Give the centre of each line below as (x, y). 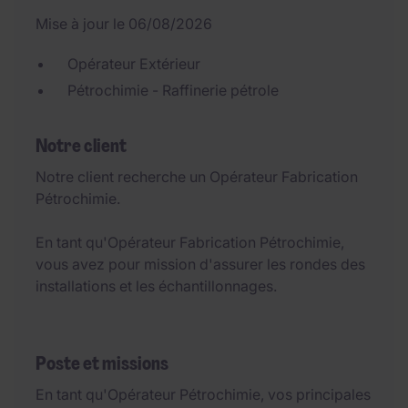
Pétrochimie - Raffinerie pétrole (173, 90)
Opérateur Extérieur (134, 64)
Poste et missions (102, 363)
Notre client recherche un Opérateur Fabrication (197, 177)
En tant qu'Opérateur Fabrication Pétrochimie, (190, 242)
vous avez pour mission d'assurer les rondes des (200, 264)
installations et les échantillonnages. (156, 286)
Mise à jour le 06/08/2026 (124, 24)
